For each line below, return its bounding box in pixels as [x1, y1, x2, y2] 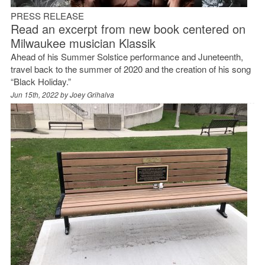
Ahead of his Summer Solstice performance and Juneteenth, [10, 50, 243, 63]
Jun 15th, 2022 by [10, 89, 70, 99]
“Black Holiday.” [10, 75, 71, 88]
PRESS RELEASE [10, 9, 84, 22]
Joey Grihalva [69, 89, 114, 99]
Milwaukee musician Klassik [10, 34, 156, 51]
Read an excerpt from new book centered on [10, 20, 245, 37]
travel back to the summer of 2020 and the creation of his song [10, 62, 251, 75]
